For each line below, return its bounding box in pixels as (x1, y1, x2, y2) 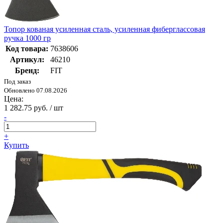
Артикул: (9, 55, 44, 64)
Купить (4, 141, 29, 150)
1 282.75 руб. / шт (4, 104, 63, 112)
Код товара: (5, 44, 48, 53)
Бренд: (14, 66, 39, 75)
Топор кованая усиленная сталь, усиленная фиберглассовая (4, 25, 205, 34)
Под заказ (4, 78, 31, 86)
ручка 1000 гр (4, 34, 51, 43)
